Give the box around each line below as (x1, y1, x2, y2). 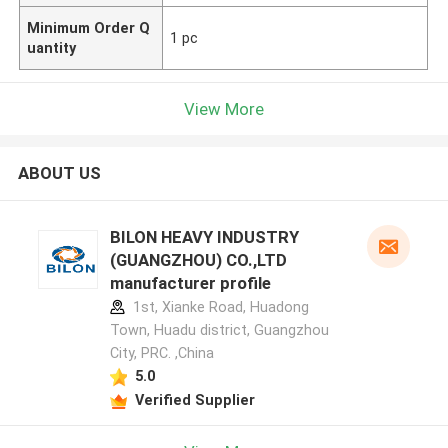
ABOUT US (17, 163, 101, 184)
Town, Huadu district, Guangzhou (109, 322, 329, 339)
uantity (27, 39, 77, 56)
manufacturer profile (109, 273, 271, 294)
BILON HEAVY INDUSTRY (109, 227, 299, 248)
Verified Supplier (134, 391, 255, 408)
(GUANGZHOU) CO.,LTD (109, 250, 287, 271)
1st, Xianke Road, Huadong (128, 299, 309, 316)
